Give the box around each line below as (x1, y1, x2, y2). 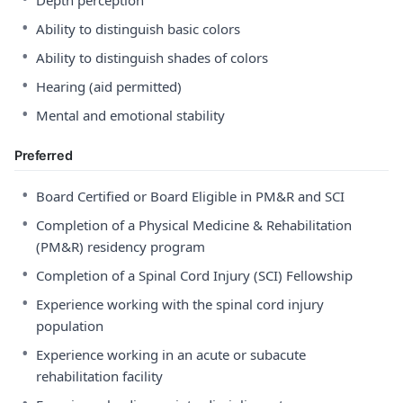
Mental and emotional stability (36, 106, 225, 124)
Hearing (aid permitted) (36, 77, 182, 95)
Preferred (14, 148, 73, 163)
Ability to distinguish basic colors (36, 20, 240, 38)
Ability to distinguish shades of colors (36, 49, 268, 67)
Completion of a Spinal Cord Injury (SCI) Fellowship (36, 266, 353, 284)
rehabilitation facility (36, 367, 163, 385)
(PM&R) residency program (36, 237, 205, 255)
